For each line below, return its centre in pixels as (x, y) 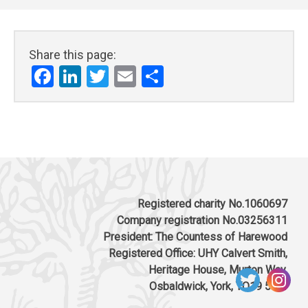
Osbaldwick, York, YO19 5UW (218, 287)
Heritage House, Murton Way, (218, 270)
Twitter (142, 75)
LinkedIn (121, 75)
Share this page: (73, 54)
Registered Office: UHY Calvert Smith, (198, 254)
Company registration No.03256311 (202, 221)
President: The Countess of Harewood (195, 237)
